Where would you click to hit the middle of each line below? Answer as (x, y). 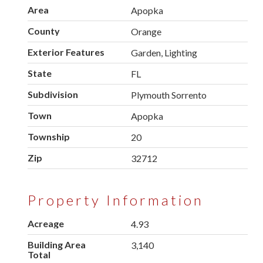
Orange (146, 32)
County (44, 31)
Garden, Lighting (164, 53)
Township (49, 137)
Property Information (116, 200)
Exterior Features (66, 52)
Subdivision (53, 95)
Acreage (46, 224)
